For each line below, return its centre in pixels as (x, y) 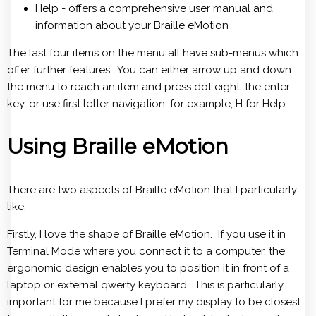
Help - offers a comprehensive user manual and (154, 9)
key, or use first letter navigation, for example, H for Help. (147, 104)
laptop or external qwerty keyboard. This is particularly (145, 285)
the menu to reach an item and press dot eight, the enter (148, 87)
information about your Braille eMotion (132, 26)
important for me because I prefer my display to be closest (154, 302)
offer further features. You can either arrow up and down (149, 70)
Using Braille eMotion (118, 146)
